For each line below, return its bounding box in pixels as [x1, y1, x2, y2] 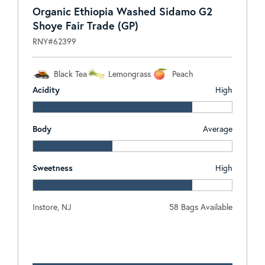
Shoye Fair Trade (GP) [32, 18, 138, 33]
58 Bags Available [169, 201, 233, 212]
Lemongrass [108, 67, 151, 79]
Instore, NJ [32, 201, 72, 212]
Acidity [32, 83, 60, 95]
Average [203, 122, 233, 134]
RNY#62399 [32, 35, 76, 47]
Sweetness [32, 161, 73, 173]
